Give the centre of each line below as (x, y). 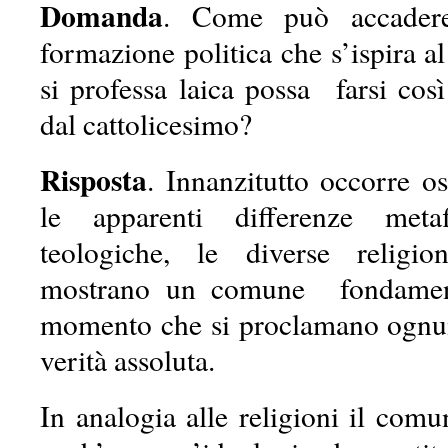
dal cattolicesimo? (146, 123)
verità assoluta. (127, 359)
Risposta (93, 179)
